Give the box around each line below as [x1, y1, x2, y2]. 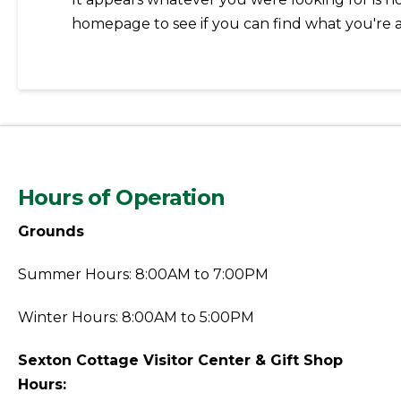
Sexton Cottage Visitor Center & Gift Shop [18, 351, 343, 369]
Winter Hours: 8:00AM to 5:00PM [18, 308, 254, 326]
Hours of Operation [18, 183, 225, 210]
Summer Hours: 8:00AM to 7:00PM [18, 265, 269, 283]
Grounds [18, 222, 84, 240]
